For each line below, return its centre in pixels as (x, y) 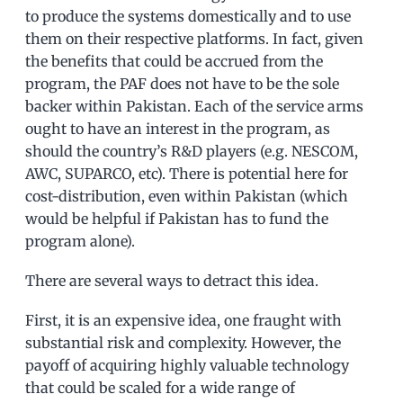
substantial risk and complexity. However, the (183, 342)
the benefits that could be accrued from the (174, 61)
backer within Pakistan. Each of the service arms (194, 106)
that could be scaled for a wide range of (160, 387)
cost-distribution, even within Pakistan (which (187, 196)
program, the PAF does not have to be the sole (182, 83)
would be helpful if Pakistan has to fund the (177, 218)
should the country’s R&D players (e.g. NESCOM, (192, 151)
